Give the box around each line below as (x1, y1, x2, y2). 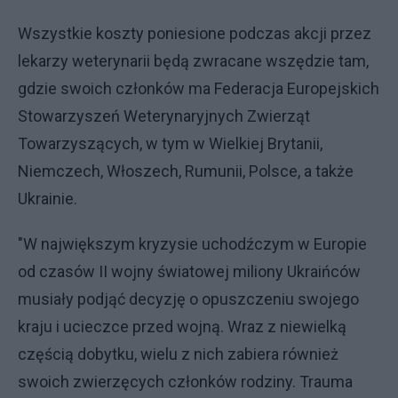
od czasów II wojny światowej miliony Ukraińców (18, 262, 361, 281)
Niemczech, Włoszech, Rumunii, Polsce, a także (18, 162, 354, 180)
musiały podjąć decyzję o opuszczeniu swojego (18, 290, 359, 308)
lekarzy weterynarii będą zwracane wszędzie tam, (18, 52, 369, 70)
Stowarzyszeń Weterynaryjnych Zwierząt (18, 107, 310, 125)
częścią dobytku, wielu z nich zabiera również (18, 345, 338, 363)
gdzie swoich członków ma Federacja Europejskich (18, 79, 379, 98)
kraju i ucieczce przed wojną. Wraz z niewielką (18, 317, 346, 336)
